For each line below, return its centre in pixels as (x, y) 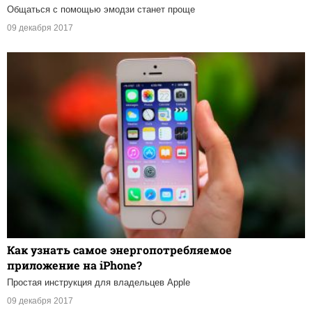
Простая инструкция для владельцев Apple (99, 282)
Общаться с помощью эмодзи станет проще (101, 9)
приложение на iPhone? (75, 265)
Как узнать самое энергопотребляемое (119, 249)
